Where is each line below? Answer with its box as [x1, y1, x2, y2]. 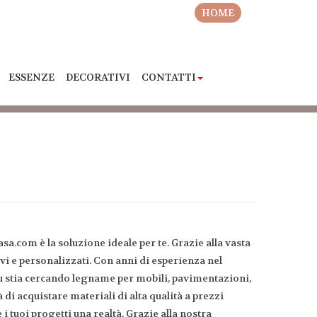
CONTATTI [142, 71, 196, 83]
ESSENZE [8, 71, 54, 83]
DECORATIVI [66, 71, 130, 83]
